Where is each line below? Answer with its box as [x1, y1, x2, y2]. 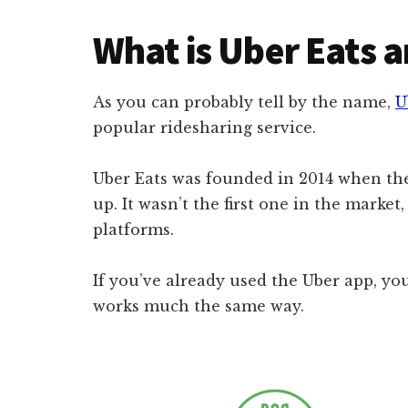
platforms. [93, 220, 174, 240]
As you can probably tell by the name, [93, 93, 395, 112]
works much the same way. [93, 297, 304, 316]
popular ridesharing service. [93, 118, 316, 138]
